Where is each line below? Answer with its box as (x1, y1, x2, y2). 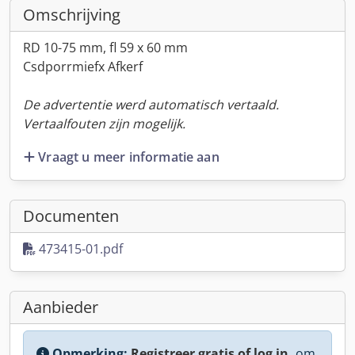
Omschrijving (23, 4, 120, 25)
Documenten (23, 204, 119, 227)
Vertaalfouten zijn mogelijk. (23, 115, 185, 132)
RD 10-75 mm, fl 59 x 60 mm (23, 39, 188, 56)
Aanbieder (23, 296, 98, 318)
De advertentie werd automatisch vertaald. (23, 96, 279, 113)
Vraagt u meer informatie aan (38, 147, 219, 166)
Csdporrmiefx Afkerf (23, 58, 143, 75)
